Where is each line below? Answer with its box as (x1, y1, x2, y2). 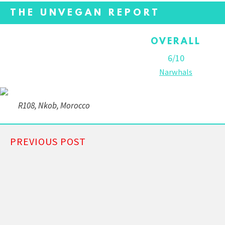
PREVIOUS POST (10, 135, 86, 148)
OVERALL (151, 37, 201, 47)
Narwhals (159, 67, 192, 77)
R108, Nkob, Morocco (18, 100, 90, 111)
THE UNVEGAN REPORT (10, 8, 160, 19)
